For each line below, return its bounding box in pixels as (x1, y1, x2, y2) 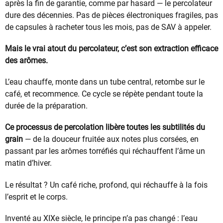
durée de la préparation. (5, 101, 88, 111)
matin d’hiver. (5, 158, 52, 168)
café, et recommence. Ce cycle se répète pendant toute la (5, 89, 203, 99)
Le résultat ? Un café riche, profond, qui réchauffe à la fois (5, 180, 208, 190)
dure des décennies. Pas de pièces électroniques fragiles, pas (5, 10, 218, 20)
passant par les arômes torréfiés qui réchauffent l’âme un (5, 146, 205, 156)
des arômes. (5, 56, 48, 66)
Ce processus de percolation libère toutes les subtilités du (5, 122, 205, 132)
